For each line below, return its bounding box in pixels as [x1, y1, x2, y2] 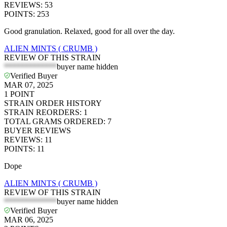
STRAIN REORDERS [4, 107, 80, 117]
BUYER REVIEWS [4, 126, 71, 135]
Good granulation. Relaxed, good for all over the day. [4, 26, 175, 35]
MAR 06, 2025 [4, 215, 53, 224]
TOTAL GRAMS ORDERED [4, 117, 103, 126]
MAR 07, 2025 [4, 80, 53, 89]
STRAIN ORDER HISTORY [4, 98, 102, 107]
